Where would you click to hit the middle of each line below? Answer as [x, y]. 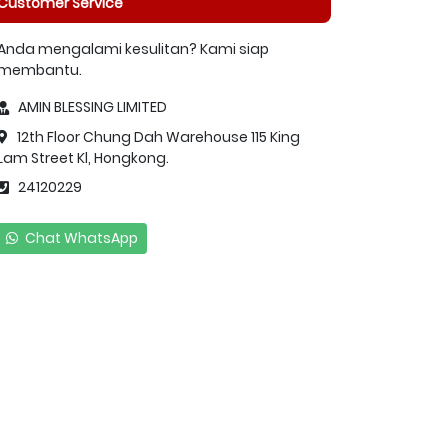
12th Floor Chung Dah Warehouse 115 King [154, 136]
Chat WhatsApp [80, 237]
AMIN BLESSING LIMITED [88, 107]
